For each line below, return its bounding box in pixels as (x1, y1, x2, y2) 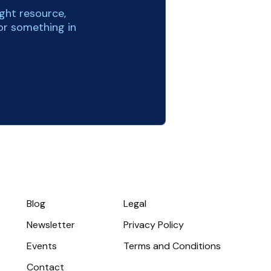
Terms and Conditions (123, 240, 221, 252)
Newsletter (27, 218, 75, 231)
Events (27, 240, 57, 252)
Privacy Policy (123, 218, 184, 231)
